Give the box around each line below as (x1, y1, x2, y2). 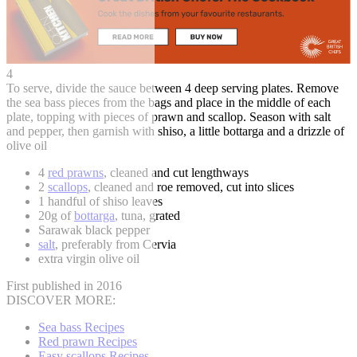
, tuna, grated (115, 209, 180, 223)
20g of (38, 209, 74, 223)
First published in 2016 (6, 279, 122, 293)
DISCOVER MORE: (6, 293, 116, 308)
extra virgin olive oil (38, 252, 139, 266)
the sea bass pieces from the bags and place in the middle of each (6, 96, 331, 110)
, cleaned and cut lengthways (104, 166, 249, 180)
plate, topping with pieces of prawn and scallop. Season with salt (6, 110, 331, 124)
